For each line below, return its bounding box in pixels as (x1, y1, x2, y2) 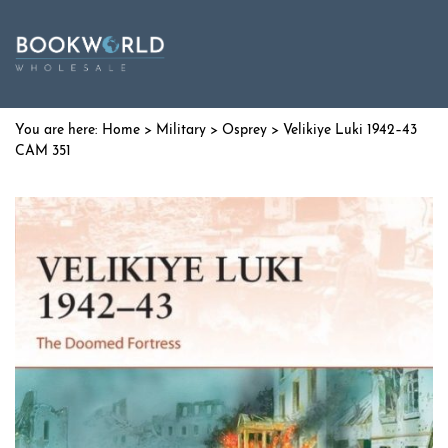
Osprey (222, 123, 267, 138)
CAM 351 (15, 144, 71, 159)
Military (156, 123, 206, 138)
